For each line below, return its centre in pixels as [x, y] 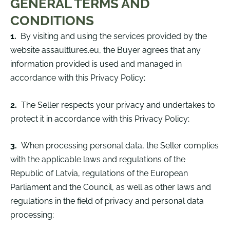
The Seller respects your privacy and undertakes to [118, 105]
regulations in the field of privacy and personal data [107, 201]
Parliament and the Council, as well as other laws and [111, 187]
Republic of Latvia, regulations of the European [99, 174]
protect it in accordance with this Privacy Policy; [100, 119]
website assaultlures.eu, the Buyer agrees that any [106, 50]
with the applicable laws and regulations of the [98, 160]
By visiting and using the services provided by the [114, 36]
